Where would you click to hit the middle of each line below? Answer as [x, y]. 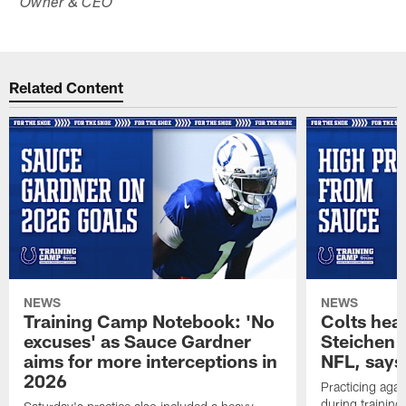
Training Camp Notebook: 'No [150, 320]
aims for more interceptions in [151, 360]
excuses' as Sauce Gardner [138, 340]
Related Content [67, 87]
